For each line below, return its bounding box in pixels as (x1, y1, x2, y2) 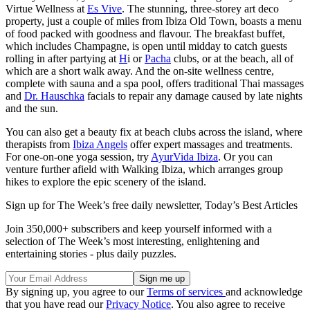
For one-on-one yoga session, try (6, 150, 151, 163)
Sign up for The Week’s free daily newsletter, (6, 199, 205, 211)
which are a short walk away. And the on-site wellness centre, (6, 64, 274, 77)
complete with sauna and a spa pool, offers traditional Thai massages (6, 77, 304, 89)
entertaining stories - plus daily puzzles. (6, 247, 176, 259)
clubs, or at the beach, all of (171, 52, 293, 64)
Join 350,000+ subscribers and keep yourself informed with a (6, 222, 272, 235)
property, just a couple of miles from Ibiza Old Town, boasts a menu (6, 15, 302, 27)
